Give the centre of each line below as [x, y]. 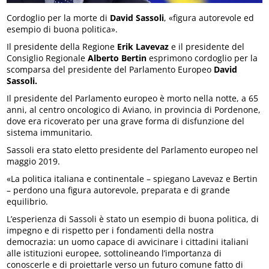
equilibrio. [28, 201]
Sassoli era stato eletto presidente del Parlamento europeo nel [133, 150]
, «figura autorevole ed [209, 17]
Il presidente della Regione [62, 46]
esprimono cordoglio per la [202, 58]
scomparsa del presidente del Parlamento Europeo [110, 69]
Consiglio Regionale [47, 58]
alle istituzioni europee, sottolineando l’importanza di [114, 253]
